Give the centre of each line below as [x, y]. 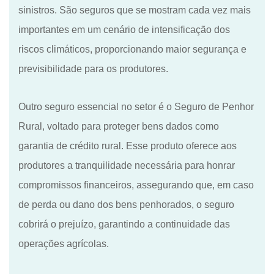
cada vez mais [218, 10]
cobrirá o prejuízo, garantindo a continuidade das [124, 224]
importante [41, 29]
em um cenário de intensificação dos [150, 29]
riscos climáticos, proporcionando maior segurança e [132, 49]
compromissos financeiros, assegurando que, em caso [136, 185]
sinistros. [39, 10]
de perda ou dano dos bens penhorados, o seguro [126, 204]
